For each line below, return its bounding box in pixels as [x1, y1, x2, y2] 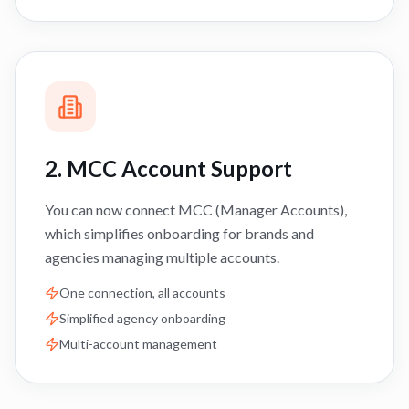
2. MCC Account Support [45, 155, 292, 182]
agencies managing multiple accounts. [45, 248, 279, 266]
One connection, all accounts [59, 285, 225, 300]
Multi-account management [59, 336, 217, 351]
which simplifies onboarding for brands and [45, 225, 314, 242]
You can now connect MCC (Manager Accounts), [45, 201, 347, 218]
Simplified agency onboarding [59, 310, 225, 326]
